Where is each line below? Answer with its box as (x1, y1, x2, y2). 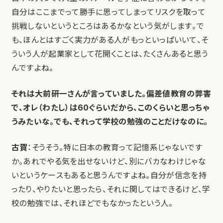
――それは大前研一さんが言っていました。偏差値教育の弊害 (11, 89, 212, 99)
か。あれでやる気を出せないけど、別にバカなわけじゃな (11, 156, 206, 166)
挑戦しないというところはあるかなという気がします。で (11, 21, 204, 31)
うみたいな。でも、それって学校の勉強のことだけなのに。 (11, 116, 208, 126)
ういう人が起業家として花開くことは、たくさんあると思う (11, 49, 209, 59)
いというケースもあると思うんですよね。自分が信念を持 (11, 170, 207, 180)
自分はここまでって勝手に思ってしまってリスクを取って (11, 7, 206, 17)
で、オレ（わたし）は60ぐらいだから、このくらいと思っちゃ (11, 103, 210, 112)
